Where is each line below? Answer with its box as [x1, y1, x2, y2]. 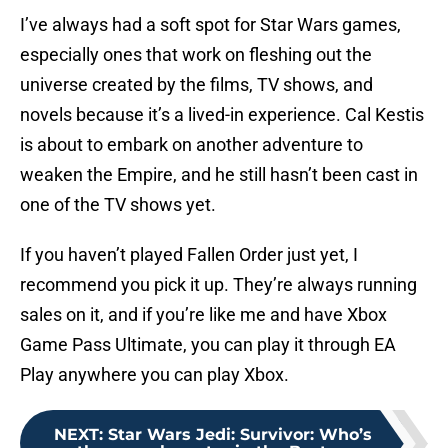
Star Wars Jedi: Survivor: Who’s [108, 425, 372, 445]
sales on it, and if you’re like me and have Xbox [20, 304, 387, 326]
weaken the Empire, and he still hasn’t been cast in [20, 164, 418, 186]
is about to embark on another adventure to [20, 134, 363, 156]
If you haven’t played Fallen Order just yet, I [20, 244, 358, 266]
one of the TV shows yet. [20, 194, 216, 216]
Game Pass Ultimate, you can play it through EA [20, 334, 396, 356]
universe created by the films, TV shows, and [20, 74, 373, 96]
